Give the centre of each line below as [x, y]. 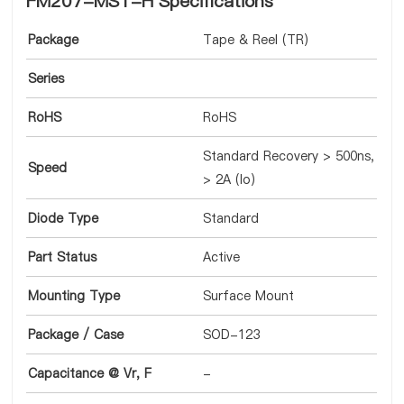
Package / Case [76, 335]
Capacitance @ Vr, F [90, 373]
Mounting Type [74, 296]
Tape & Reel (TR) [256, 40]
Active [222, 257]
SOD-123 [232, 335]
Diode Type [64, 218]
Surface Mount [249, 296]
